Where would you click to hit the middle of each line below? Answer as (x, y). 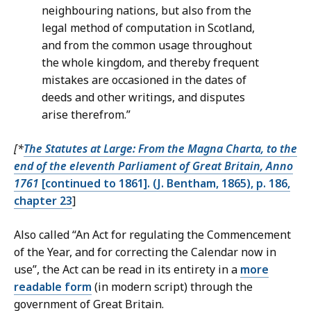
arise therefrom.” (86, 115)
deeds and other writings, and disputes (143, 98)
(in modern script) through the (172, 287)
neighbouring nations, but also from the (146, 11)
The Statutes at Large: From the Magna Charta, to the (160, 149)
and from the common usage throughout (147, 45)
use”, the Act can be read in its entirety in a (127, 270)
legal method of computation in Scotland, (148, 28)
